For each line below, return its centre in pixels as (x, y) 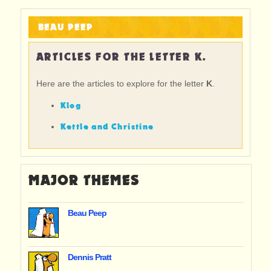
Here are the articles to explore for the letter (121, 83)
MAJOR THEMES (84, 181)
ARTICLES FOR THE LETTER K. (121, 57)
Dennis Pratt (89, 257)
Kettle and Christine (107, 127)
